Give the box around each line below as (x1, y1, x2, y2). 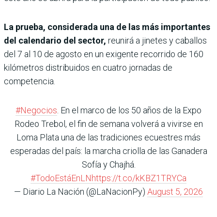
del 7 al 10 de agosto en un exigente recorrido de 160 (4, 49, 203, 60)
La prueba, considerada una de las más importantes (4, 22, 210, 32)
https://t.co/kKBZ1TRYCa (92, 173, 186, 184)
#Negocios (15, 105, 57, 116)
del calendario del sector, (4, 35, 108, 46)
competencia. (4, 76, 55, 87)
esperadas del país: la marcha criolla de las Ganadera (10, 146, 207, 156)
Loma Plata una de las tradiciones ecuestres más (16, 132, 201, 143)
